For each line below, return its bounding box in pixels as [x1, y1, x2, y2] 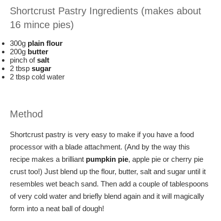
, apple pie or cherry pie [128, 154, 203, 163]
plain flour [28, 39, 63, 47]
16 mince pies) [10, 19, 74, 30]
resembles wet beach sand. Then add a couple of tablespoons [10, 179, 209, 188]
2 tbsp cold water [10, 73, 65, 81]
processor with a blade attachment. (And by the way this [10, 142, 190, 151]
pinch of [10, 56, 37, 64]
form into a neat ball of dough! [10, 204, 106, 213]
